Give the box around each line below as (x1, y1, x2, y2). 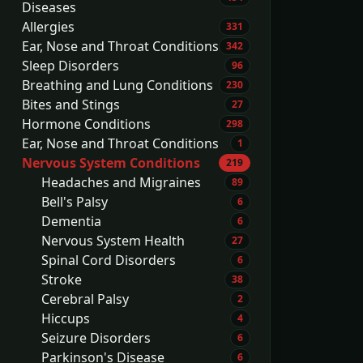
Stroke (41, 271, 82, 288)
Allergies (22, 18, 75, 36)
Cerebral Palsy (41, 290, 129, 308)
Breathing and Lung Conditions (22, 76, 213, 94)
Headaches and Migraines (41, 173, 201, 191)
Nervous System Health (41, 232, 185, 250)
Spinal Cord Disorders (41, 251, 176, 269)
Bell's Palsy (41, 193, 108, 211)
